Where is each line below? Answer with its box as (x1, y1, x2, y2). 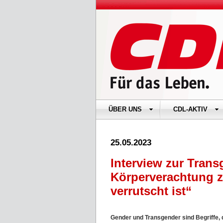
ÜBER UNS (109, 106, 142, 113)
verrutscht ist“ (111, 184, 192, 198)
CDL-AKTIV (173, 106, 208, 113)
